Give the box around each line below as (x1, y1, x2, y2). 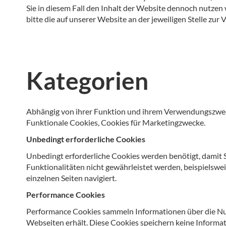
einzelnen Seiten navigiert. (26, 173, 117, 183)
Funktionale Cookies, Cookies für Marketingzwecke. (26, 118, 205, 127)
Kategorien (26, 66, 148, 95)
